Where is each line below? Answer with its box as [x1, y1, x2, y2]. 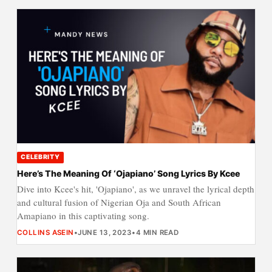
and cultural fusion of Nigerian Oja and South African [16, 196, 221, 209]
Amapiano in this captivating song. [16, 209, 149, 222]
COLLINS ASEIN [16, 228, 74, 237]
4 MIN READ [135, 228, 179, 237]
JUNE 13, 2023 [78, 228, 132, 237]
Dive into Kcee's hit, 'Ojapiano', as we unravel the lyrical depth [16, 183, 254, 195]
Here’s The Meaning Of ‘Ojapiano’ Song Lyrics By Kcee [16, 168, 240, 179]
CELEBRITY [21, 153, 60, 161]
